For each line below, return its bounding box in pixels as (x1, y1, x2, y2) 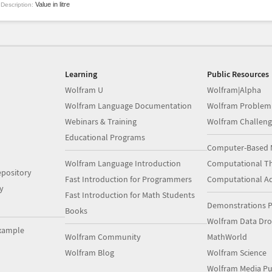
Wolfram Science (206, 247, 267, 258)
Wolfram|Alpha (206, 84, 261, 95)
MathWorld (206, 231, 247, 242)
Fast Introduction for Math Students (65, 189, 195, 200)
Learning (65, 69, 98, 80)
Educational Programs (65, 132, 146, 143)
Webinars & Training (65, 116, 137, 127)
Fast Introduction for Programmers (65, 174, 192, 185)
